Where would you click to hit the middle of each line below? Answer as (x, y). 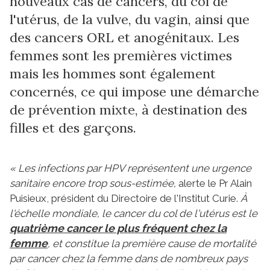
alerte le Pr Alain (214, 183)
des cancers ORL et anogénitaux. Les (124, 37)
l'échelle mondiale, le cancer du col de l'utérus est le (133, 213)
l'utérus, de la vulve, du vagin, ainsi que (130, 19)
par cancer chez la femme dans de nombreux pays (129, 258)
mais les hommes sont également (113, 73)
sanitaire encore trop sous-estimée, (93, 183)
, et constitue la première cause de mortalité (152, 243)
